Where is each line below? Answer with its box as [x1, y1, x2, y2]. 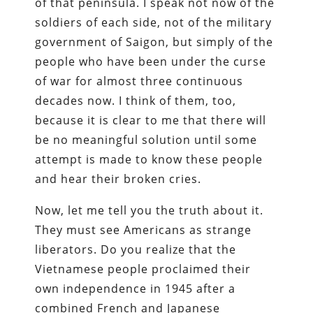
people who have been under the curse [35, 53, 267, 69]
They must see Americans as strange [35, 221, 252, 238]
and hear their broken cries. [35, 170, 202, 187]
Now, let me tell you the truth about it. [35, 202, 264, 218]
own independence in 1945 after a [35, 280, 236, 296]
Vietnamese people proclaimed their [35, 261, 252, 277]
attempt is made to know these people [35, 151, 263, 167]
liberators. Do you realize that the [35, 241, 237, 257]
